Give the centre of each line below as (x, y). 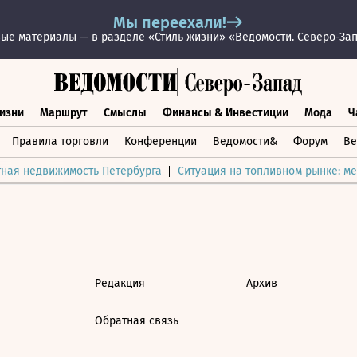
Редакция (120, 283)
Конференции (161, 141)
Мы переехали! (170, 22)
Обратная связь (137, 321)
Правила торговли (60, 141)
